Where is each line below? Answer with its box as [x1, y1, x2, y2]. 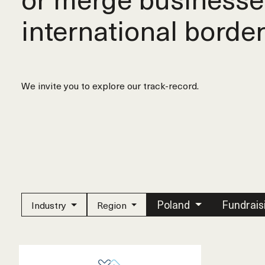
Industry [31, 198, 69, 212]
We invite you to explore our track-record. [21, 78, 199, 92]
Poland [157, 196, 193, 212]
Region [96, 198, 129, 212]
